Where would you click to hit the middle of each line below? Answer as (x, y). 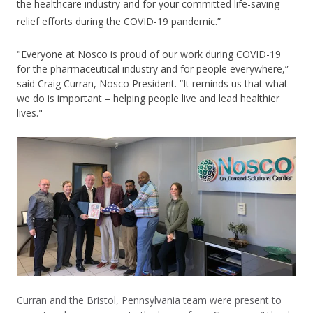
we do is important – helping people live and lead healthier (148, 99)
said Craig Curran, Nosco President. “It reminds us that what (152, 84)
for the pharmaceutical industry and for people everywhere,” (153, 69)
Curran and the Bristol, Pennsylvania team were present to (149, 300)
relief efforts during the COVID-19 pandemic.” (119, 22)
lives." (30, 113)
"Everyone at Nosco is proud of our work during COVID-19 (149, 54)
